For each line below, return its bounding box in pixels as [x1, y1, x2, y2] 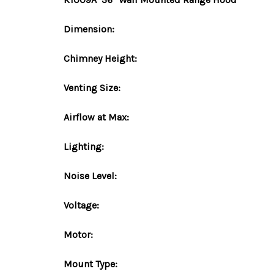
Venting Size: [64, 82, 120, 94]
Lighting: [64, 141, 104, 152]
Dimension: [64, 23, 114, 35]
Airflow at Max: [64, 111, 129, 123]
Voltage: [64, 199, 99, 211]
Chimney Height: [64, 53, 137, 64]
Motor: [64, 229, 93, 240]
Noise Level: [64, 170, 117, 182]
